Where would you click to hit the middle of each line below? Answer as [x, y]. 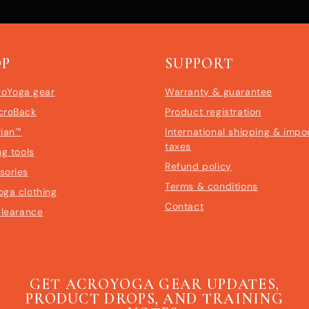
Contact [185, 206]
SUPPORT [200, 63]
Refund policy [198, 166]
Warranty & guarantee [219, 91]
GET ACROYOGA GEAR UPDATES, [154, 285]
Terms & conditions [211, 186]
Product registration [213, 111]
